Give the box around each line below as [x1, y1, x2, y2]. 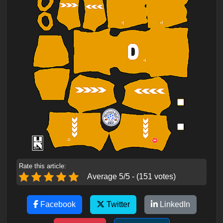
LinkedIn [157, 200, 190, 209]
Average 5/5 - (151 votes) [87, 172, 176, 181]
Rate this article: [19, 162, 66, 170]
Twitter [104, 200, 130, 209]
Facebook [38, 200, 76, 209]
